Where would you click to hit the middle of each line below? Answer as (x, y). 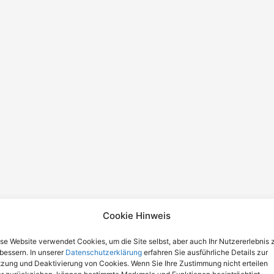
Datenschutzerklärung (104, 252)
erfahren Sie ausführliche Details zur (205, 252)
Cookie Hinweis (137, 216)
